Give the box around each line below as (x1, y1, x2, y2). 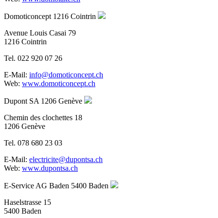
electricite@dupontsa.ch (29, 155, 103, 163)
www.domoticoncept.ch (22, 79, 95, 88)
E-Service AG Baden (4, 181, 69, 190)
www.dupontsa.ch (22, 163, 78, 172)
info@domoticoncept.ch (29, 70, 103, 79)
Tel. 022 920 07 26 (4, 54, 62, 62)
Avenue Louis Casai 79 (4, 28, 76, 37)
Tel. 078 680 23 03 (4, 138, 62, 147)
